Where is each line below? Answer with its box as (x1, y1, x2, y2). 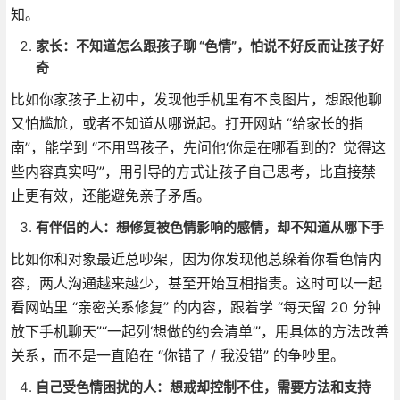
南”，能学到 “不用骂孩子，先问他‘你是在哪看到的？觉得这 (10, 137, 386, 156)
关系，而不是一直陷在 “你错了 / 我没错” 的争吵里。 (10, 346, 345, 364)
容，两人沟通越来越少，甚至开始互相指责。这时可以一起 (10, 273, 382, 292)
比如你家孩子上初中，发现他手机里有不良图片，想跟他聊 (10, 89, 382, 108)
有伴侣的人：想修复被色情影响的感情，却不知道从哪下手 (35, 218, 384, 236)
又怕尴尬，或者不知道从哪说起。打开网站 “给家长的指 (10, 113, 363, 132)
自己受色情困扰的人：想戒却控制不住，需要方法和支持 (35, 378, 371, 396)
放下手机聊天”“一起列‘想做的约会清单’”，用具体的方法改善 (10, 321, 389, 340)
